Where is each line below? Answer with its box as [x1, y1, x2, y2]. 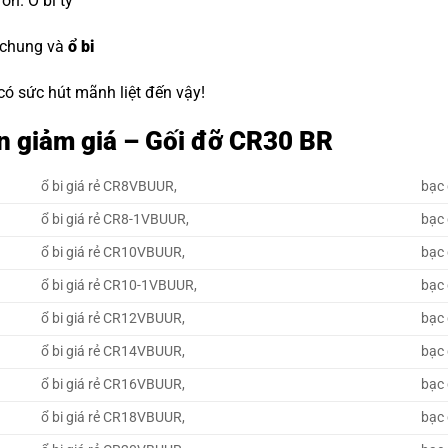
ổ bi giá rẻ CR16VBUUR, [41, 376, 186, 394]
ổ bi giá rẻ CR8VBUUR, [41, 178, 178, 196]
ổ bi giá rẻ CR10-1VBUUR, [41, 277, 198, 295]
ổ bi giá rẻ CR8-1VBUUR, [41, 211, 190, 229]
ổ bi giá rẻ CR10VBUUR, [41, 244, 186, 262]
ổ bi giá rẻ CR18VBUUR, [41, 409, 186, 427]
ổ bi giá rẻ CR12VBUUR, [41, 310, 186, 328]
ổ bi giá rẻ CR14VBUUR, [41, 343, 186, 361]
